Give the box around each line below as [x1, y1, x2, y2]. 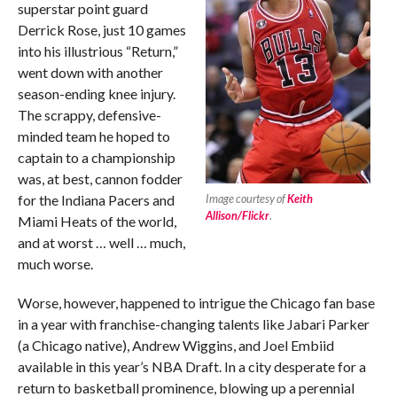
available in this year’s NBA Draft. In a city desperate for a [17, 358, 366, 375]
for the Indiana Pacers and [17, 191, 175, 208]
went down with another [17, 64, 163, 81]
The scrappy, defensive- [17, 106, 161, 123]
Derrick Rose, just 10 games [17, 21, 186, 38]
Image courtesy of [206, 191, 288, 206]
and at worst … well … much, [17, 234, 185, 251]
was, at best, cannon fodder [17, 170, 183, 187]
